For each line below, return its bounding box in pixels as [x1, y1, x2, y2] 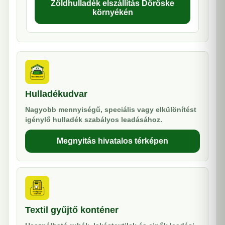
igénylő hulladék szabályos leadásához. [25, 116, 162, 124]
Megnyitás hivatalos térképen [57, 137, 168, 145]
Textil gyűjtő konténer [25, 205, 119, 215]
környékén [92, 8, 133, 17]
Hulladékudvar [25, 89, 87, 99]
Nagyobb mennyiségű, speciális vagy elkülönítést [25, 105, 196, 114]
